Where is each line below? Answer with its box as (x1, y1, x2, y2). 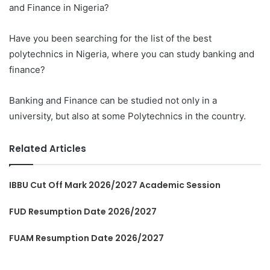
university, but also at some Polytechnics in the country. (9, 110, 246, 122)
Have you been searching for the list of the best (9, 32, 212, 44)
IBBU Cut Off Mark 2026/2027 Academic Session (9, 178, 221, 191)
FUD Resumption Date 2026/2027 (9, 205, 157, 218)
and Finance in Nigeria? (9, 1, 109, 13)
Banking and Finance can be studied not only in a (9, 94, 217, 106)
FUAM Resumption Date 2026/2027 (9, 231, 165, 244)
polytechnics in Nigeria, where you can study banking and (9, 48, 254, 60)
